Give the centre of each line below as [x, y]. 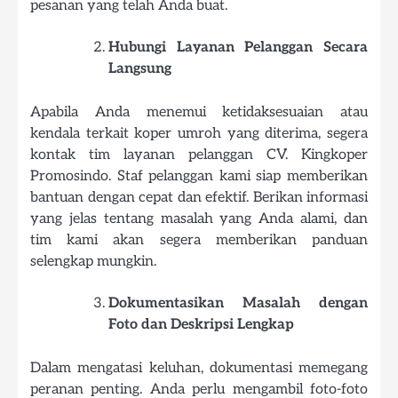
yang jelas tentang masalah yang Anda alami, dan [199, 219]
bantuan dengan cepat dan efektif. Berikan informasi [199, 198]
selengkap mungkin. [93, 262]
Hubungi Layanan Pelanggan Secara [238, 48]
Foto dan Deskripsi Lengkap [201, 325]
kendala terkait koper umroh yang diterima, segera [199, 134]
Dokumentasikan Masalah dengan [238, 304]
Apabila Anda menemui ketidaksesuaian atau [199, 112]
